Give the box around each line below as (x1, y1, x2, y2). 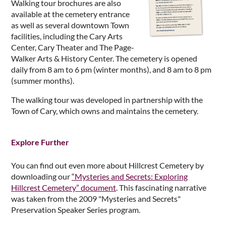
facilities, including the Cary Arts (11, 31, 123, 41)
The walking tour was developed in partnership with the (11, 95, 203, 105)
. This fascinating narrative (116, 183, 206, 193)
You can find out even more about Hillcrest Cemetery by (11, 160, 204, 171)
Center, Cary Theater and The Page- (11, 42, 134, 52)
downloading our (11, 172, 72, 182)
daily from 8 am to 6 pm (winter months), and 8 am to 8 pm (11, 65, 211, 75)
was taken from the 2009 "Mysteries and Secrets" (11, 194, 181, 204)
